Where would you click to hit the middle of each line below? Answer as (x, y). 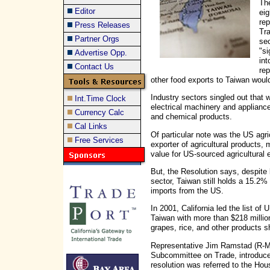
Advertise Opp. (101, 53)
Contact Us (94, 67)
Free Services (99, 140)
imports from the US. (187, 190)
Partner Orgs (97, 39)
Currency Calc (99, 112)
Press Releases (102, 25)
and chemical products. (191, 117)
